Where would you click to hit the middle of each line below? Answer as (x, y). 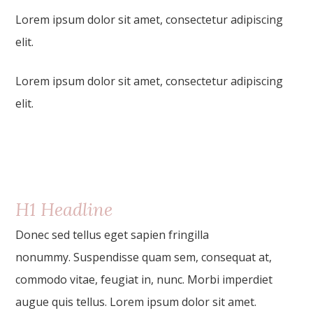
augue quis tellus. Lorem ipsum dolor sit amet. (136, 302)
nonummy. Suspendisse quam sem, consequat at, (144, 257)
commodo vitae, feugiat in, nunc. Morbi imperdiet (144, 279)
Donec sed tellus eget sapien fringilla (112, 235)
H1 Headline (64, 209)
